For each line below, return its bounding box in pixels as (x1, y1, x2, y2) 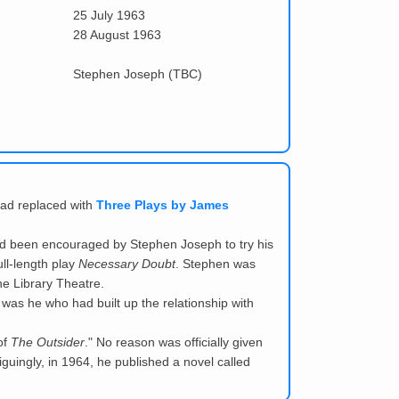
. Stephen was (175, 256, 256, 272)
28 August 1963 (73, 28, 162, 43)
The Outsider (11, 335, 85, 350)
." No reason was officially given (85, 335, 263, 350)
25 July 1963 (73, 8, 146, 23)
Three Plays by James (96, 198, 229, 213)
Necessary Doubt (78, 256, 175, 272)
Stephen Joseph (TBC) (73, 67, 203, 82)
